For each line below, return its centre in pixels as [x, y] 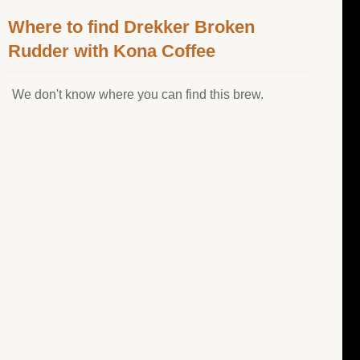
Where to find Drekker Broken [131, 27]
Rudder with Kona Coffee [112, 51]
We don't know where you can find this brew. [138, 95]
